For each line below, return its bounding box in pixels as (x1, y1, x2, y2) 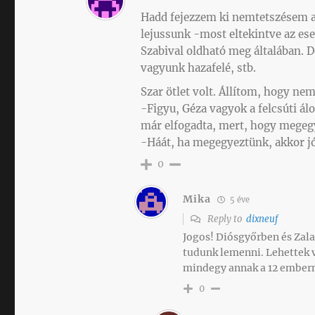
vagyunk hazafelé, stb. (141, 61, 257, 75)
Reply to (205, 213, 247, 225)
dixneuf (246, 213, 278, 225)
